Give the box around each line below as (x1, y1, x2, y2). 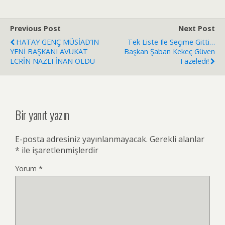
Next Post (178, 24, 215, 34)
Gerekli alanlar (150, 134, 204, 145)
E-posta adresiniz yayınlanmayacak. (15, 134, 148, 145)
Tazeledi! (179, 56, 209, 66)
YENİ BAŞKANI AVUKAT (10, 47, 88, 57)
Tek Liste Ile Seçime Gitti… (128, 37, 215, 47)
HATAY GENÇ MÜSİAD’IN (16, 37, 99, 47)
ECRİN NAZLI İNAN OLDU (10, 56, 95, 66)
